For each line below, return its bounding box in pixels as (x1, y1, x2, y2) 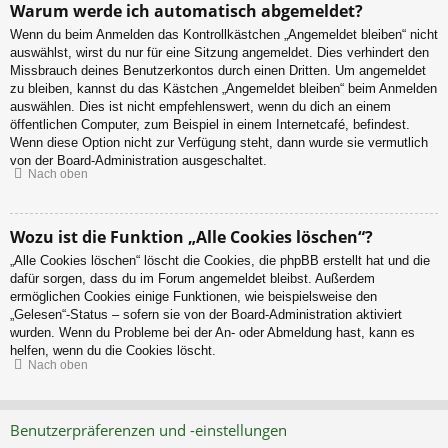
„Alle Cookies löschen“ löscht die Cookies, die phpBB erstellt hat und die (10, 253, 430, 269)
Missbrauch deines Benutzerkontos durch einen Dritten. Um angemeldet (10, 62, 426, 78)
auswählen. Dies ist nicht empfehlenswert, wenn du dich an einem (10, 98, 391, 114)
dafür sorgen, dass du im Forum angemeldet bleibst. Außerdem (10, 271, 375, 287)
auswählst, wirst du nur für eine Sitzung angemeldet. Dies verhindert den (10, 44, 429, 60)
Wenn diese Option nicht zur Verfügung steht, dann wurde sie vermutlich (10, 134, 428, 150)
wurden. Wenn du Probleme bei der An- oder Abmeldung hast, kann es (10, 325, 415, 341)
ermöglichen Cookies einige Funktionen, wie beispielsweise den (10, 289, 377, 305)
